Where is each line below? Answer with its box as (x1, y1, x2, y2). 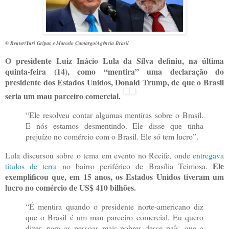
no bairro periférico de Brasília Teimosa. (62, 160, 213, 171)
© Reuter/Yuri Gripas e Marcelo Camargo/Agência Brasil (5, 39, 129, 47)
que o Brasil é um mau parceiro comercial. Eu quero (26, 211, 203, 222)
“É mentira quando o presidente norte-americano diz (26, 200, 203, 212)
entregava (193, 149, 224, 161)
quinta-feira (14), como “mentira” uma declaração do (5, 65, 224, 78)
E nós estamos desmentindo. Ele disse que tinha (26, 120, 203, 131)
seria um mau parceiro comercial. (5, 90, 123, 102)
